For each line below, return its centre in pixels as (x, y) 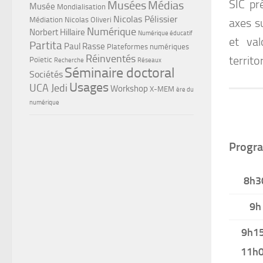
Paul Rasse (85, 46)
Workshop (129, 88)
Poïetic (41, 59)
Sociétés (46, 74)
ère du (185, 89)
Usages (89, 87)
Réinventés (111, 58)
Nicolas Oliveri (88, 19)
